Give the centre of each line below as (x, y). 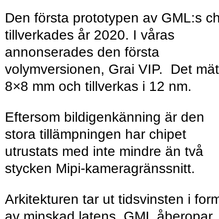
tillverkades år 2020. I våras (90, 35)
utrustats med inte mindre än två (104, 152)
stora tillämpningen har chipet (96, 134)
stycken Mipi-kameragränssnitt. (102, 169)
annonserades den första (82, 52)
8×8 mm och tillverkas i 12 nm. (102, 87)
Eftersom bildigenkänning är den (105, 117)
